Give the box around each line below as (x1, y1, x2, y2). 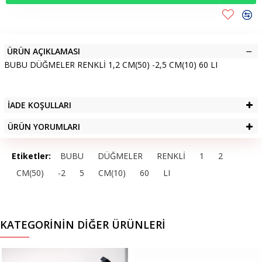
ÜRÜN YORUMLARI (8, 121, 80, 132)
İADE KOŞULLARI (8, 99, 71, 111)
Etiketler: (12, 150, 51, 161)
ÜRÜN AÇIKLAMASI (7, 46, 80, 57)
